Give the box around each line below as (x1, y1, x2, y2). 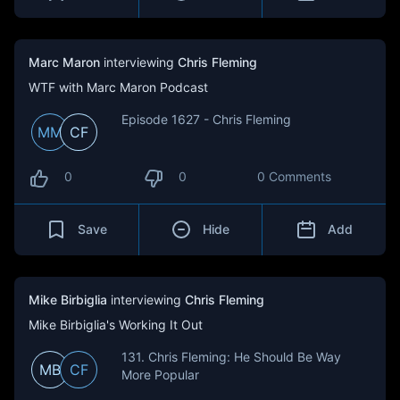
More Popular (121, 367, 199, 382)
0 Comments (257, 169, 331, 184)
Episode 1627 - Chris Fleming (121, 112, 291, 127)
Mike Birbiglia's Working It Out (29, 317, 203, 332)
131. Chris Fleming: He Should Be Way (121, 349, 341, 364)
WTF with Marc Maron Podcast (29, 79, 208, 95)
